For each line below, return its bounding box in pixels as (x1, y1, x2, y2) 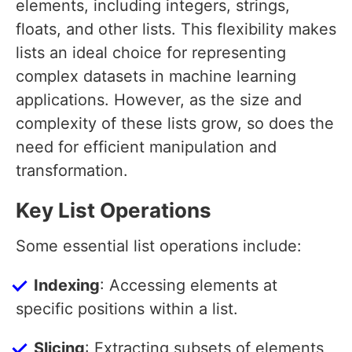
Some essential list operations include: (16, 236, 302, 256)
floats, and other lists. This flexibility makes (16, 20, 336, 39)
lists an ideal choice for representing (16, 43, 286, 63)
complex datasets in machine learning (16, 67, 296, 86)
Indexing (34, 276, 100, 295)
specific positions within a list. (16, 299, 238, 319)
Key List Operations (16, 198, 211, 223)
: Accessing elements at (100, 276, 277, 295)
